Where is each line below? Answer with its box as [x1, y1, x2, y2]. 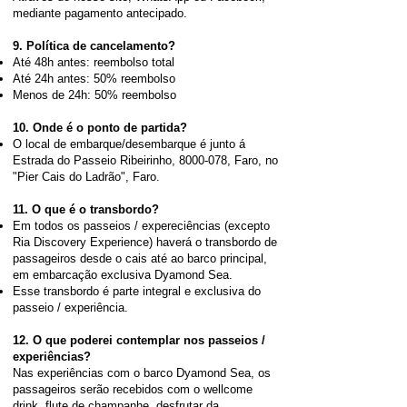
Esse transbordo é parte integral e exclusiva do [13, 284, 261, 298]
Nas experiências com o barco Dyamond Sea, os [13, 366, 271, 380]
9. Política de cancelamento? [13, 39, 175, 53]
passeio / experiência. [13, 301, 128, 314]
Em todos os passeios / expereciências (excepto [13, 219, 270, 233]
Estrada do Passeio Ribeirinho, [13, 154, 179, 167]
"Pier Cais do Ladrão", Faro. [13, 170, 160, 184]
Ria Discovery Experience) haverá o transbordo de [13, 235, 277, 249]
